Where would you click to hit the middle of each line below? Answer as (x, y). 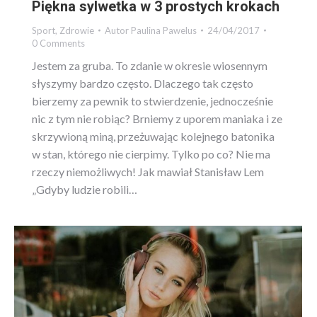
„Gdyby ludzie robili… (85, 189)
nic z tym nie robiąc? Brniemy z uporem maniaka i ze (157, 118)
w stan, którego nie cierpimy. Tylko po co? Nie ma (151, 154)
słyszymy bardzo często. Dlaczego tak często (143, 83)
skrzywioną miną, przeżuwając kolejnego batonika (153, 136)
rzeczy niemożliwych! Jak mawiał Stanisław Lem (148, 171)
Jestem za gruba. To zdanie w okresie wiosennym (150, 65)
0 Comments (58, 43)
